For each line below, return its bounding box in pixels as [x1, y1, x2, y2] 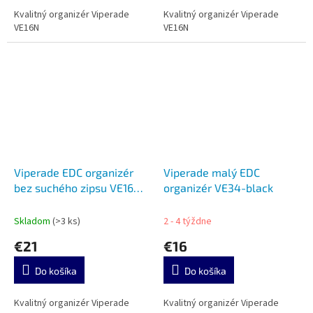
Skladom [14, 214, 52, 228]
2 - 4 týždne [163, 214, 212, 228]
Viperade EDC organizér [14, 165, 133, 179]
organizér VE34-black [163, 180, 273, 194]
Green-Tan [14, 196, 66, 210]
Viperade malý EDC [163, 165, 260, 179]
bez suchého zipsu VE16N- [14, 180, 146, 194]
